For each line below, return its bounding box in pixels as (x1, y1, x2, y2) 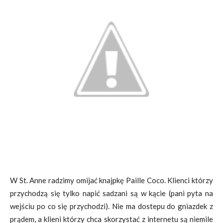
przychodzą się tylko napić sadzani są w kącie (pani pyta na (10, 189, 213, 198)
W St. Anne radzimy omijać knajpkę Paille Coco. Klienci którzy (10, 176, 213, 185)
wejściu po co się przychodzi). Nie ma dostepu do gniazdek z (10, 202, 213, 211)
